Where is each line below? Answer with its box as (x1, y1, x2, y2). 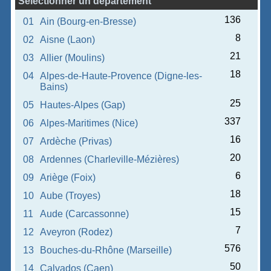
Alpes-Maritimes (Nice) (40, 118, 139, 128)
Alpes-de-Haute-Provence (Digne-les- (40, 71, 203, 81)
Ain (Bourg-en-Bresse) (40, 16, 137, 27)
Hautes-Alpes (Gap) (40, 100, 126, 110)
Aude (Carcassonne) (40, 209, 129, 219)
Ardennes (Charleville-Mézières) (40, 154, 180, 165)
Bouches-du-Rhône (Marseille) (40, 245, 172, 255)
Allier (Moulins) (40, 53, 105, 63)
